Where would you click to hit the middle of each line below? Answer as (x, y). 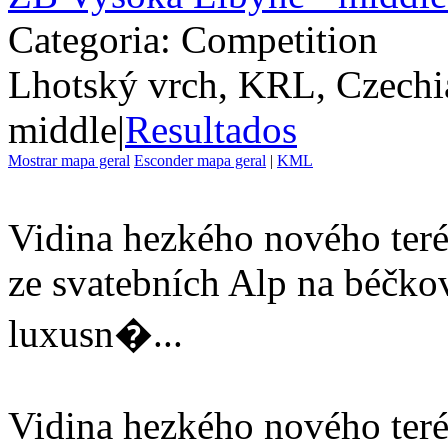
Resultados (211, 129)
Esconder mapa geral (200, 160)
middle (62, 129)
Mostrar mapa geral (69, 160)
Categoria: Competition (193, 39)
